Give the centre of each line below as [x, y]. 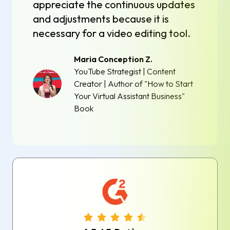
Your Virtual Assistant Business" [129, 96]
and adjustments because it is [101, 19]
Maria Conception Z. [113, 59]
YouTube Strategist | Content [125, 72]
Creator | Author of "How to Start [133, 84]
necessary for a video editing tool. [112, 33]
